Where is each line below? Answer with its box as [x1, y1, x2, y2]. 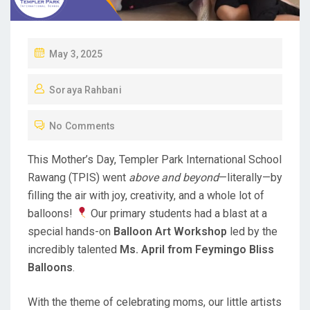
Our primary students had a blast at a [88, 206, 268, 220]
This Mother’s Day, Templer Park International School [28, 152, 282, 166]
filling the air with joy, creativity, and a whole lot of [28, 188, 264, 202]
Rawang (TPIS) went [28, 170, 129, 184]
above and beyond [129, 170, 219, 184]
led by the [227, 224, 277, 238]
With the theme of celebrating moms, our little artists [28, 295, 282, 309]
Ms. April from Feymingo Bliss [120, 242, 274, 256]
